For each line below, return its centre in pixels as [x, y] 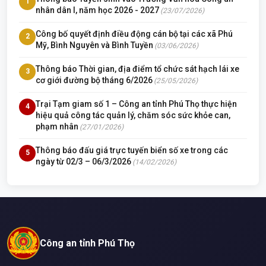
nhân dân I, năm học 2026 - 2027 [97, 10]
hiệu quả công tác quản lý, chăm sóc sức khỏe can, [133, 115]
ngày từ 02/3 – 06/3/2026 [83, 161]
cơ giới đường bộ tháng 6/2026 [94, 80]
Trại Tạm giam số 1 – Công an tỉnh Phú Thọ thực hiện [136, 104]
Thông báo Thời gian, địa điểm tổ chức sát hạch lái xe [137, 69]
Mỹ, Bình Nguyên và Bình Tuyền [94, 45]
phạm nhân [57, 126]
